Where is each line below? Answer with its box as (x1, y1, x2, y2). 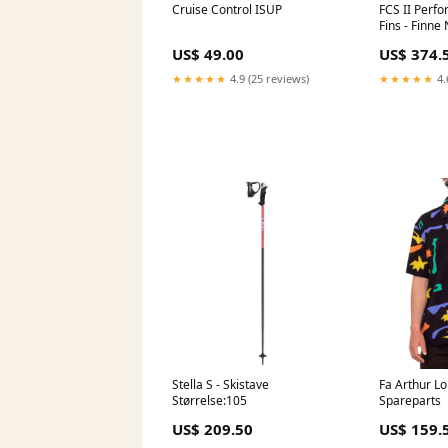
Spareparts (379, 392, 442, 410)
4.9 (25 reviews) (227, 71, 309, 87)
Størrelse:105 (172, 392, 247, 410)
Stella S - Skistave (172, 376, 269, 394)
